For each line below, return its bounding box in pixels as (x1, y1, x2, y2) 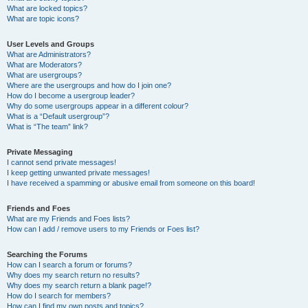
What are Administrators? (7, 50, 91, 58)
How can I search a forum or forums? (7, 261, 132, 269)
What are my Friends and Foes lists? (7, 214, 130, 223)
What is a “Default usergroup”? (7, 112, 109, 120)
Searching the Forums (7, 250, 87, 258)
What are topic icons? (7, 14, 79, 23)
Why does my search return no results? (7, 271, 140, 279)
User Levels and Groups (7, 40, 94, 48)
